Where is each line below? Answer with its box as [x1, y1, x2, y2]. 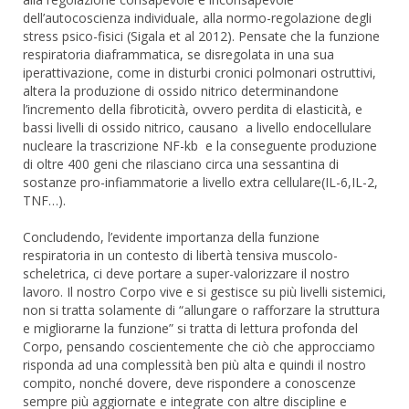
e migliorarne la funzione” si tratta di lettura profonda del [23, 320, 358, 338]
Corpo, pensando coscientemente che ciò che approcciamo [23, 338, 375, 356]
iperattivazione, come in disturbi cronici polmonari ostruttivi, [23, 64, 376, 82]
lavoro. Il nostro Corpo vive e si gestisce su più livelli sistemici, [23, 283, 386, 301]
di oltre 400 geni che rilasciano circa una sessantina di [23, 155, 339, 173]
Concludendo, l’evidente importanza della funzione [23, 228, 320, 246]
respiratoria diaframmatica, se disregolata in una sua [23, 46, 334, 64]
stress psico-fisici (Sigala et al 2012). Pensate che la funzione [23, 27, 380, 46]
